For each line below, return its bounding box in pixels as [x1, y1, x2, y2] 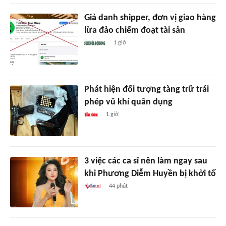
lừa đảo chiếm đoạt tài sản [84, 25, 185, 35]
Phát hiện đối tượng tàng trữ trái [84, 84, 209, 94]
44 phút [109, 183, 128, 189]
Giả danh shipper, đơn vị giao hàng [84, 13, 216, 23]
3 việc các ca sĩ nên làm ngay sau [84, 156, 207, 166]
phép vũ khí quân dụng [84, 97, 173, 107]
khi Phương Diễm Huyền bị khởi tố [84, 168, 216, 179]
